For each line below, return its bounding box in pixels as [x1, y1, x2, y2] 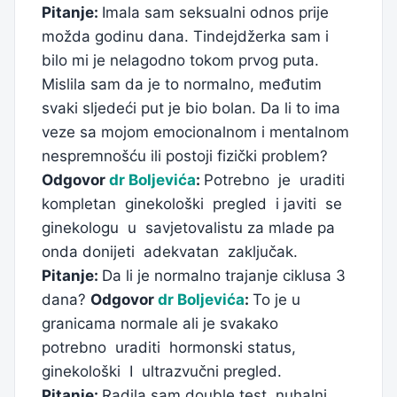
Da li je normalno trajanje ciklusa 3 [102, 267, 346, 285]
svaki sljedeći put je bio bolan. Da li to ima [42, 99, 340, 118]
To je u [253, 291, 300, 309]
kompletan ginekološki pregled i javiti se [42, 195, 342, 214]
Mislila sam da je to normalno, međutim [42, 75, 322, 94]
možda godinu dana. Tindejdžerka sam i [42, 27, 329, 46]
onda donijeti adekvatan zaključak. [42, 243, 307, 261]
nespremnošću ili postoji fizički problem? [42, 147, 328, 166]
